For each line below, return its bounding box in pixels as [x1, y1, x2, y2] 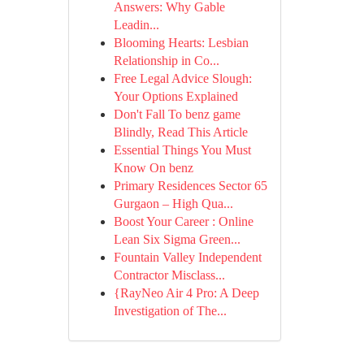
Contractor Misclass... [113, 268, 225, 282]
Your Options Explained [113, 89, 238, 103]
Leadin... [113, 18, 159, 32]
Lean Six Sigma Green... [113, 232, 240, 246]
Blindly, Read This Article [113, 125, 248, 139]
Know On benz [113, 161, 193, 175]
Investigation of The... [113, 304, 227, 318]
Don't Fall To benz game [113, 107, 240, 121]
